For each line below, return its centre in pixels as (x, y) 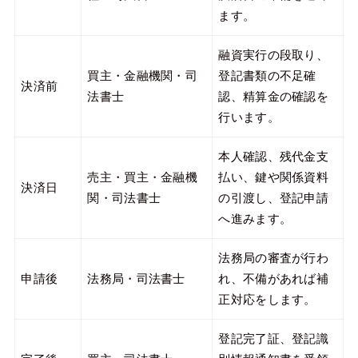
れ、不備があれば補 (274, 278)
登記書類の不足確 (267, 76)
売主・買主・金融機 (143, 177)
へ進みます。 (255, 219)
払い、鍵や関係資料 (274, 177)
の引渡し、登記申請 (274, 198)
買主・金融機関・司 (143, 76)
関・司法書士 (124, 198)
